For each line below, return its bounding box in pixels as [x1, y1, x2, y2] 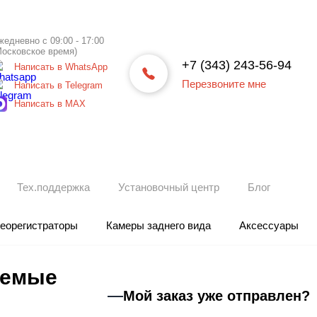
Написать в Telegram [14, 80, 103, 91]
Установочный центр [118, 181, 219, 193]
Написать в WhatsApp [14, 62, 108, 72]
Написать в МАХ [14, 98, 86, 109]
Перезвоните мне [182, 77, 266, 90]
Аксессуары [239, 219, 299, 231]
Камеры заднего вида [106, 219, 211, 231]
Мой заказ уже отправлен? [122, 288, 310, 304]
